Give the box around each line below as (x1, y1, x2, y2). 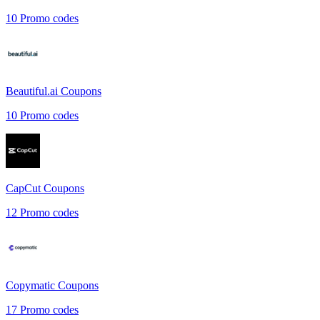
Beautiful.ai (6, 84, 58, 97)
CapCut (6, 181, 41, 194)
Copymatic (6, 279, 55, 291)
